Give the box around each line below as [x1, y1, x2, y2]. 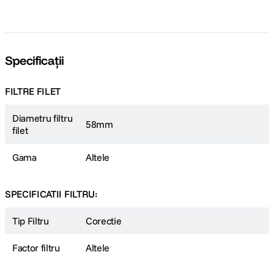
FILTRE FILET [5, 85, 61, 97]
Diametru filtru [12, 112, 73, 124]
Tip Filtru [12, 215, 49, 227]
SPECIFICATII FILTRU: [5, 188, 98, 200]
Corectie [86, 215, 122, 227]
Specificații [5, 53, 64, 68]
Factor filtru [12, 242, 60, 254]
